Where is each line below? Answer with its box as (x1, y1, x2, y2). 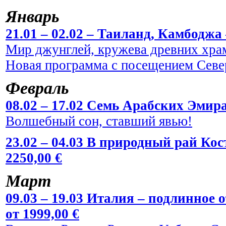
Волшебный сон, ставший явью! (6, 113, 192, 129)
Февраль (6, 78, 69, 97)
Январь (6, 7, 60, 26)
